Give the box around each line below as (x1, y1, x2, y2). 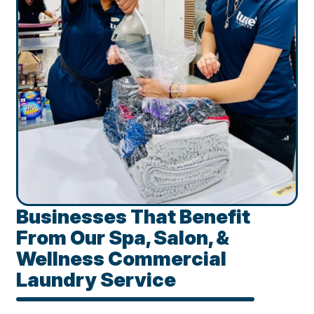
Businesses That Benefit (16, 205, 251, 229)
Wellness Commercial (16, 247, 227, 271)
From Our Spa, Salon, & (16, 226, 230, 250)
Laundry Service (16, 268, 177, 292)
